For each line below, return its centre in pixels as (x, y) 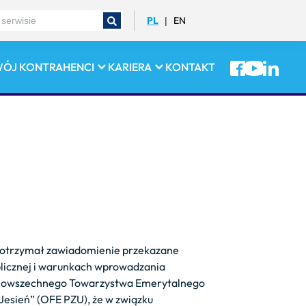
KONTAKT (190, 67)
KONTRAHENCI (56, 67)
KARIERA (129, 67)
